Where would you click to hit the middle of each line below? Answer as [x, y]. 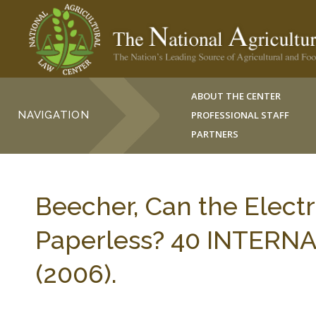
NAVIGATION [54, 115]
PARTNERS [215, 134]
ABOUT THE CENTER [236, 96]
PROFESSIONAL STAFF [241, 115]
